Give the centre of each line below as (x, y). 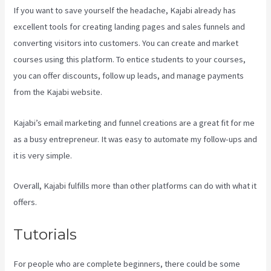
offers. (25, 202)
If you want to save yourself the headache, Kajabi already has (125, 11)
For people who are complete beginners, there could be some (127, 264)
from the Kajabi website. (58, 92)
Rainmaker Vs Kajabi (111, 155)
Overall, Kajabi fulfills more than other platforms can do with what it (135, 185)
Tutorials (45, 234)
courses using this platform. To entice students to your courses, (130, 60)
